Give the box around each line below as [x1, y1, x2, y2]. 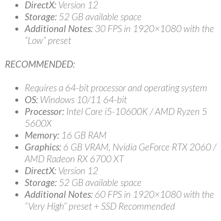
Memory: [25, 129, 59, 141]
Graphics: [25, 141, 61, 152]
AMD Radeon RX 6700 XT [25, 152, 124, 164]
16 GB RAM [59, 129, 107, 141]
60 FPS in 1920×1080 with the [93, 188, 214, 200]
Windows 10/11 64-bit [38, 93, 127, 105]
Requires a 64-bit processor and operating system [25, 81, 207, 93]
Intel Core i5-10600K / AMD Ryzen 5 [64, 105, 207, 117]
